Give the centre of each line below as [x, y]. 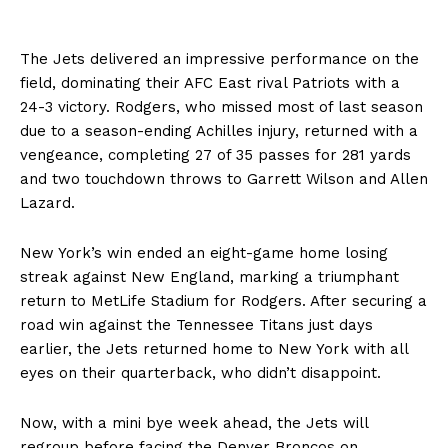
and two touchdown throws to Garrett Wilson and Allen [224, 179]
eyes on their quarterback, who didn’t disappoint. [200, 373]
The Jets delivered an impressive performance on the [219, 59]
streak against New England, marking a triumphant [209, 277]
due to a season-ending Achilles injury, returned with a [219, 131]
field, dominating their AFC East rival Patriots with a [210, 83]
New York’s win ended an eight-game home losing [204, 253]
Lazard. [47, 203]
